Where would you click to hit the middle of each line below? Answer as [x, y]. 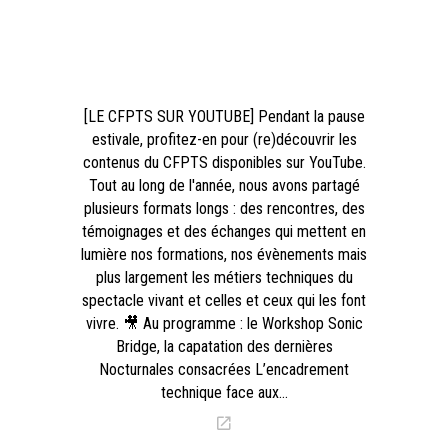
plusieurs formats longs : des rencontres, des [224, 209]
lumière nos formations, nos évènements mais [224, 255]
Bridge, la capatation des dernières [224, 347]
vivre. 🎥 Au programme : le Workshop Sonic [224, 324]
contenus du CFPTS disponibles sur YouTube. [224, 163]
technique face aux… [224, 393]
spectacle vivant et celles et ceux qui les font [224, 301]
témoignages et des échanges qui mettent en [224, 232]
